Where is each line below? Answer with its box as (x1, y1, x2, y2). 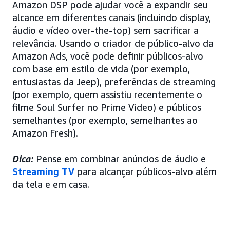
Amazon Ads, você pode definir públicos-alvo (12, 50, 203, 62)
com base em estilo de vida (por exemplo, (12, 63, 190, 74)
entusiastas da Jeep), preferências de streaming (12, 75, 216, 87)
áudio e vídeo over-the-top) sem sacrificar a (12, 24, 199, 36)
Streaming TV (12, 165, 74, 177)
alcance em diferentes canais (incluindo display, (12, 11, 211, 23)
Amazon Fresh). (12, 127, 78, 139)
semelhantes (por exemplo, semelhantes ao (12, 114, 198, 126)
